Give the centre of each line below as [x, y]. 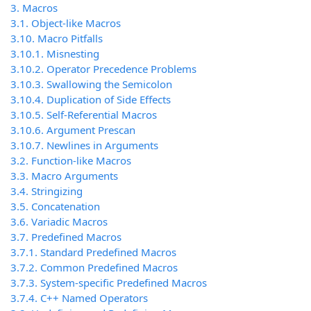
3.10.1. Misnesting [55, 54]
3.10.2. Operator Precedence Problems [103, 69]
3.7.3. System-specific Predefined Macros [109, 283]
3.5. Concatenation [55, 207]
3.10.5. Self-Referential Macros [84, 115]
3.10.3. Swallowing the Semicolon [91, 84]
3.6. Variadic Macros [59, 222]
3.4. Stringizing [47, 191]
